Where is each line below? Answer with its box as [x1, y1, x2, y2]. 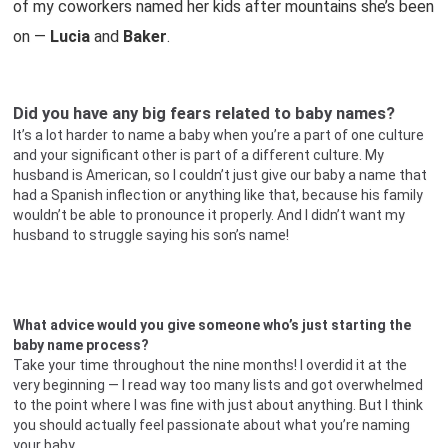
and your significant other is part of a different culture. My [13, 147, 385, 163]
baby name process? [13, 337, 150, 353]
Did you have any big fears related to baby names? [13, 104, 396, 123]
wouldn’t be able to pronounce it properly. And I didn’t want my [13, 207, 406, 223]
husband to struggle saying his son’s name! [13, 227, 290, 243]
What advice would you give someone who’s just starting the [13, 317, 412, 333]
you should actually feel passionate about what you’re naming [13, 417, 411, 433]
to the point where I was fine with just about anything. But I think [13, 397, 424, 413]
